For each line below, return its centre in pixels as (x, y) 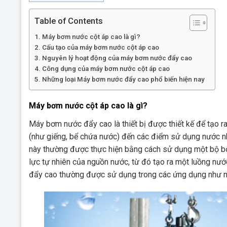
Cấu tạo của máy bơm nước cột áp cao (100, 47)
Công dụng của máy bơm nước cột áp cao (106, 68)
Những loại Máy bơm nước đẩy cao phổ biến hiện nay (123, 79)
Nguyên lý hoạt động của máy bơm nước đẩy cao (117, 58)
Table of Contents (69, 21)
